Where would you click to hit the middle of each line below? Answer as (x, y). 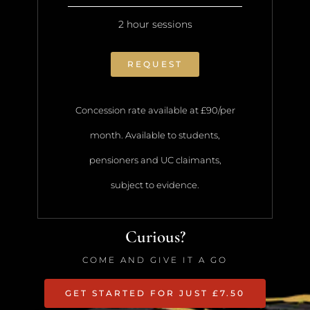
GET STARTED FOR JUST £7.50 (155, 293)
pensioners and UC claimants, (155, 160)
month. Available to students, (155, 135)
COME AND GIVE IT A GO (155, 260)
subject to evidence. (155, 185)
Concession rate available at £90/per (155, 110)
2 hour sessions (155, 25)
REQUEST (155, 64)
